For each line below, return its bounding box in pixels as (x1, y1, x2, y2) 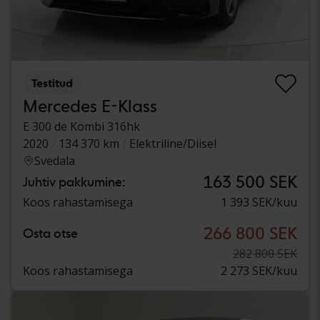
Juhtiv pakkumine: (23, 174, 125, 190)
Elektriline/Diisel (129, 136, 216, 152)
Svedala (34, 153, 75, 169)
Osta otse (23, 226, 78, 241)
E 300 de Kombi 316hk (23, 119, 140, 135)
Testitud (31, 76, 73, 91)
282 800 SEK (233, 246, 297, 262)
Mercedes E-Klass (23, 96, 157, 117)
